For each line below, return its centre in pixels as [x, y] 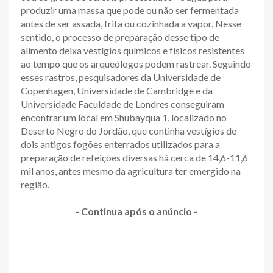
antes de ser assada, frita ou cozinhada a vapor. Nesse [131, 23]
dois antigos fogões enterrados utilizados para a [120, 144]
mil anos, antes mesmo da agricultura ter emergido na [131, 171]
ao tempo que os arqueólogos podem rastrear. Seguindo [136, 64]
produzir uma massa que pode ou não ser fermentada [130, 10]
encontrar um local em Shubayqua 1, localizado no [124, 117]
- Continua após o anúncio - [136, 211]
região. [35, 184]
